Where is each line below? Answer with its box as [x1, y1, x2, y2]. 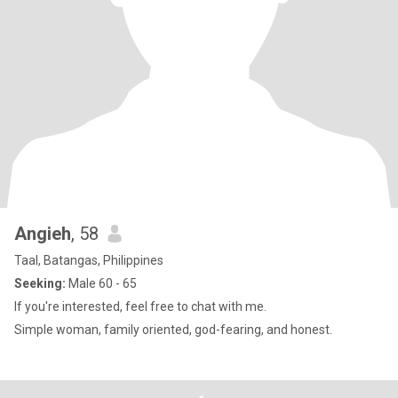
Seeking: [14, 276, 66, 291]
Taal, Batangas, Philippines [14, 253, 163, 267]
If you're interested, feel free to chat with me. [14, 299, 267, 314]
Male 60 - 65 [66, 276, 137, 291]
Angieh [14, 223, 71, 244]
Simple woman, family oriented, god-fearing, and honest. [14, 322, 332, 337]
